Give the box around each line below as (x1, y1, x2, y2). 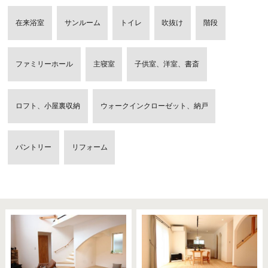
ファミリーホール (16, 60, 74, 69)
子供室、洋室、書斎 (134, 60, 199, 69)
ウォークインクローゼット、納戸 (100, 101, 208, 110)
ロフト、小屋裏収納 (16, 101, 81, 110)
